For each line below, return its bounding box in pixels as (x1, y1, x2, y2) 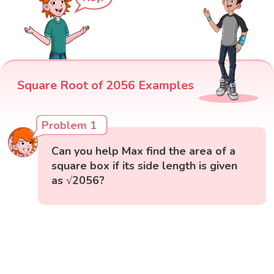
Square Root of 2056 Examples (17, 77, 194, 94)
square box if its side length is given (51, 158, 238, 174)
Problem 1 (42, 118, 97, 133)
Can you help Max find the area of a (51, 144, 236, 159)
